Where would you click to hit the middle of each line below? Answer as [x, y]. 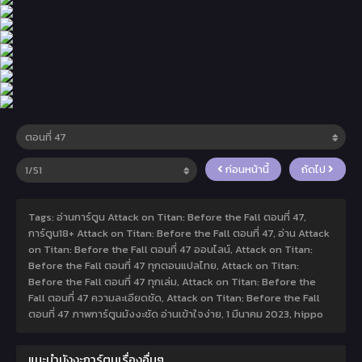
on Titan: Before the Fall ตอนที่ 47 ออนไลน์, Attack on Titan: [170, 250]
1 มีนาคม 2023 [258, 314]
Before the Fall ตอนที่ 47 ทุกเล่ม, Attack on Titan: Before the [172, 282]
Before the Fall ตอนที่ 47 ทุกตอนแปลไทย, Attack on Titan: [164, 266]
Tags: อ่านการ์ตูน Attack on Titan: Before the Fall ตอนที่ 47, [167, 217]
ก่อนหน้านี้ [246, 170]
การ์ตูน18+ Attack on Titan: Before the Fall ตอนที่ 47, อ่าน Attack [179, 234]
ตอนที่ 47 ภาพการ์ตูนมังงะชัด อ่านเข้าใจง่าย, [127, 314]
